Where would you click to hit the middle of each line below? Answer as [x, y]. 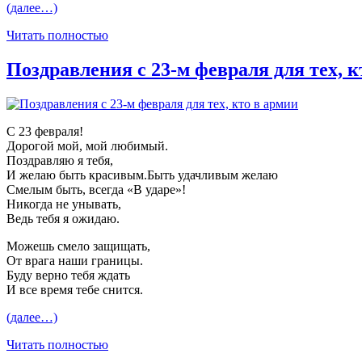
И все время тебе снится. [75, 290]
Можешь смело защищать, [78, 246]
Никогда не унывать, [64, 204]
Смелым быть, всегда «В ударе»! [96, 190]
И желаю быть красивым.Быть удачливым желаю [142, 175]
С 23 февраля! [45, 132]
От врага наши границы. [75, 261]
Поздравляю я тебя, [60, 161]
